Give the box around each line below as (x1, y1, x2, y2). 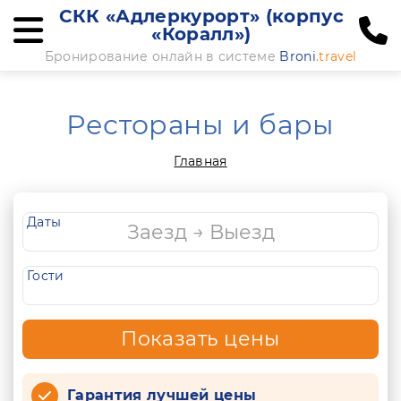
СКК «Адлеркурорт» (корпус (58, 5, 344, 27)
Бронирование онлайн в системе (44, 48, 280, 64)
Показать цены (121, 327, 280, 351)
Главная (174, 153, 227, 169)
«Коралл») (151, 23, 252, 45)
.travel (315, 48, 357, 64)
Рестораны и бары (66, 108, 335, 141)
